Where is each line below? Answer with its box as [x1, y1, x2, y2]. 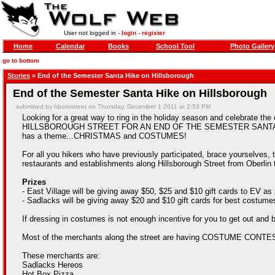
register [141, 29, 165, 36]
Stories [7, 72, 30, 79]
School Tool [156, 42, 195, 50]
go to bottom [2, 57, 39, 64]
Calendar [55, 42, 85, 50]
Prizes [22, 177, 46, 187]
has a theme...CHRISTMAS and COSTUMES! [22, 131, 187, 141]
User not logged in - [63, 29, 122, 36]
